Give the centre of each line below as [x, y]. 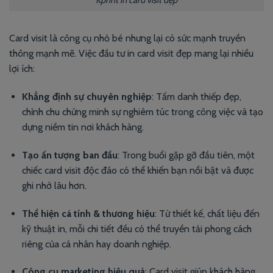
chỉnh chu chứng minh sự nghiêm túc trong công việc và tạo [142, 112]
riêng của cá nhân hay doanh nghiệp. [96, 244]
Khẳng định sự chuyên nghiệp [87, 96]
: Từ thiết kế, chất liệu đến [207, 213]
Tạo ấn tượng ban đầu [69, 155]
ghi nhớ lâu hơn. [54, 185]
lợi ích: [22, 69]
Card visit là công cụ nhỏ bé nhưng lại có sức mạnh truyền [127, 38]
